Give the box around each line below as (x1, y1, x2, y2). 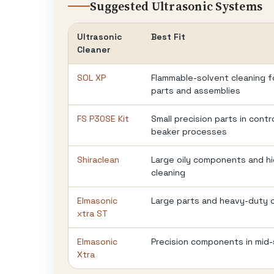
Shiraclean (77, 154, 119, 165)
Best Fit (151, 31, 185, 42)
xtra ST (77, 207, 108, 219)
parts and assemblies (151, 84, 240, 96)
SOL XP (77, 72, 106, 83)
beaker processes (151, 125, 227, 137)
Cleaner (77, 43, 110, 55)
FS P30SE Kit (77, 113, 129, 124)
